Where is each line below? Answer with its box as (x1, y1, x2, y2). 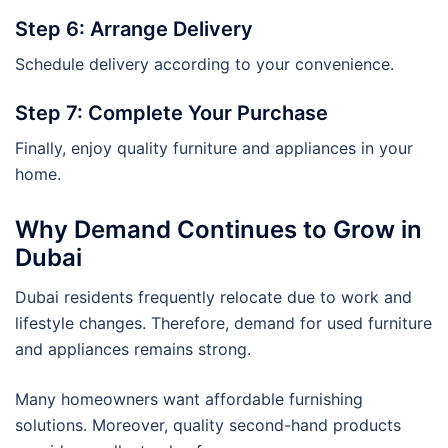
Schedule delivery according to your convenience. (15, 53, 394, 74)
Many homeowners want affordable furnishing (15, 388, 363, 409)
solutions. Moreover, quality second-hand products (15, 414, 401, 435)
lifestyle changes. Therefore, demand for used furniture (15, 312, 432, 333)
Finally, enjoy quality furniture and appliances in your (15, 137, 413, 158)
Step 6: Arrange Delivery (15, 16, 253, 41)
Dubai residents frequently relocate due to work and (15, 286, 412, 307)
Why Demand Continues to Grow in (15, 214, 422, 244)
